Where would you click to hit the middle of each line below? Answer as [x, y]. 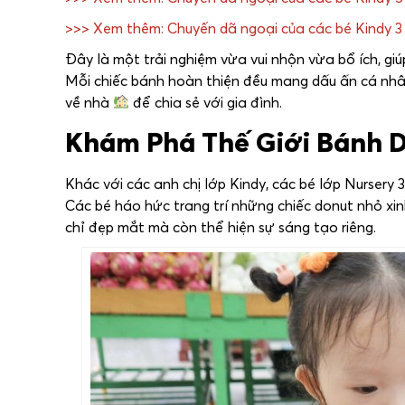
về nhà [89, 102]
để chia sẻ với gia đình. [206, 102]
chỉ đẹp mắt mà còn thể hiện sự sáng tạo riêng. [221, 226]
